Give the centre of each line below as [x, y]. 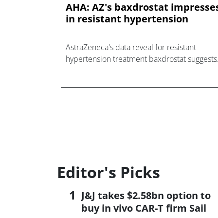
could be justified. [97, 82]
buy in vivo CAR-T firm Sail [144, 208]
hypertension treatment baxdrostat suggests [141, 59]
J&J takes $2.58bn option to [146, 195]
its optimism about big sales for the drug [135, 70]
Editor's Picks [109, 172]
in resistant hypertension [127, 18]
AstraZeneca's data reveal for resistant [131, 47]
